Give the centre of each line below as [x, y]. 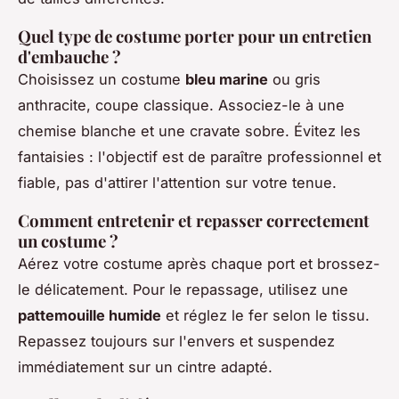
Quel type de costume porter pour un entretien [195, 36]
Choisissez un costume [102, 79]
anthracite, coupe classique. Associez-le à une [181, 105]
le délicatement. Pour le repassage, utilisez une [183, 289]
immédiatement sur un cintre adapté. [145, 366]
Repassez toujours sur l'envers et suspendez [176, 341]
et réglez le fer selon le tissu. [265, 315]
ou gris [294, 79]
